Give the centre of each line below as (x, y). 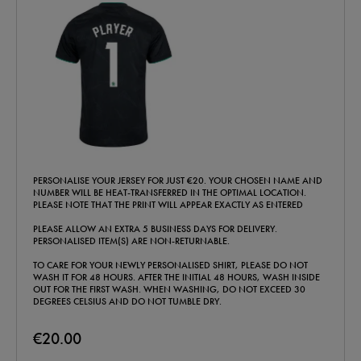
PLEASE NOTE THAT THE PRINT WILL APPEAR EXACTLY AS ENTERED (169, 205)
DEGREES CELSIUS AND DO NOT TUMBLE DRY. (127, 302)
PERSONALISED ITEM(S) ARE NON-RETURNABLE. (131, 241)
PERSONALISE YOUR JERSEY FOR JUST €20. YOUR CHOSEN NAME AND (178, 181)
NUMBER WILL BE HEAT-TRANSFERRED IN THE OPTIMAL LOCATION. (170, 193)
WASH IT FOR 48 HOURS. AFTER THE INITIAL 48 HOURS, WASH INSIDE (176, 278)
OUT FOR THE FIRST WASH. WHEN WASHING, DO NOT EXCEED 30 (169, 290)
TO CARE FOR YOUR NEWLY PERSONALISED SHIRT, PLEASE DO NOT (170, 266)
